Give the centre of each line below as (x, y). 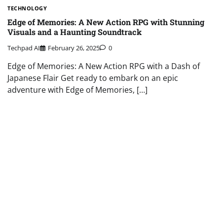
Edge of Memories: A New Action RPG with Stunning (106, 22)
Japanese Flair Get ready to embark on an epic (93, 78)
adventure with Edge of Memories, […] (77, 90)
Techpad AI (24, 48)
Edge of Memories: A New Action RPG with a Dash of (104, 66)
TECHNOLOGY (27, 8)
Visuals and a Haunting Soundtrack (74, 32)
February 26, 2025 (74, 48)
